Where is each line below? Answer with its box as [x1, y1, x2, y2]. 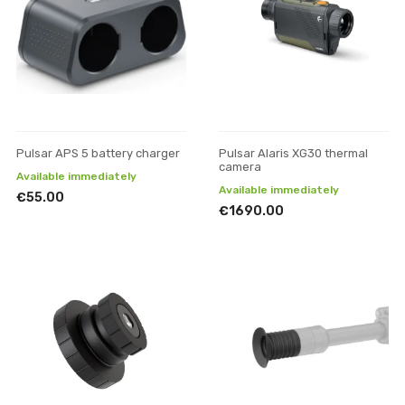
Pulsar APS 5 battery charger [16, 146, 180, 160]
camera [219, 160, 261, 174]
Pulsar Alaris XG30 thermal [219, 146, 368, 160]
